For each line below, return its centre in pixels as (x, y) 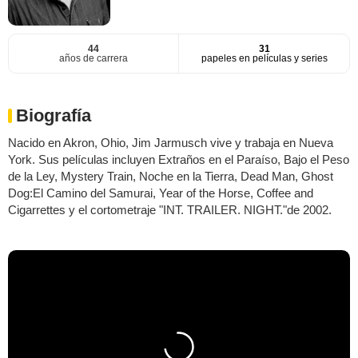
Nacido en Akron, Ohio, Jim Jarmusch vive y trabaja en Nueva (171, 143)
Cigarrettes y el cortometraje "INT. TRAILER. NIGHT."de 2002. (170, 210)
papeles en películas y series (264, 59)
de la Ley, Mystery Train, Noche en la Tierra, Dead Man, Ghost (171, 177)
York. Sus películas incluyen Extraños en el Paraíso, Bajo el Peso (179, 160)
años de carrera (93, 59)
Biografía (54, 116)
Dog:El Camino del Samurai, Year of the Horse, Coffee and (161, 193)
